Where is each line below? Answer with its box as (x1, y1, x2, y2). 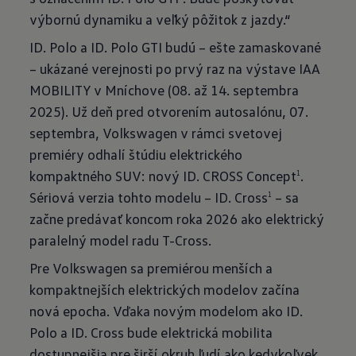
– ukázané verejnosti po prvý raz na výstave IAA (29, 60, 321, 77)
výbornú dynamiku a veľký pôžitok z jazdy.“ (29, 10, 292, 28)
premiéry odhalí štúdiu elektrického (29, 145, 243, 163)
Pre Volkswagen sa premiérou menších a (29, 259, 273, 277)
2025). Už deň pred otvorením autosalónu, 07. (29, 103, 309, 120)
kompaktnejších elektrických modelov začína (29, 281, 300, 298)
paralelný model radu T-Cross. (29, 231, 212, 249)
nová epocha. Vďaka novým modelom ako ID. (29, 302, 304, 319)
